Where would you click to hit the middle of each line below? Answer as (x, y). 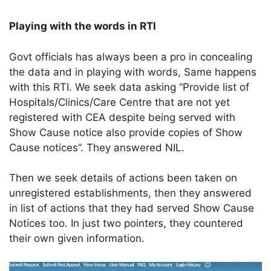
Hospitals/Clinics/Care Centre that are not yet (120, 102)
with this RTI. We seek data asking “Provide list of (129, 87)
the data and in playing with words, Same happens (133, 72)
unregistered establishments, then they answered (131, 193)
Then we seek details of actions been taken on (123, 178)
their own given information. (77, 239)
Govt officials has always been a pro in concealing (131, 57)
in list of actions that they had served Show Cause (132, 208)
